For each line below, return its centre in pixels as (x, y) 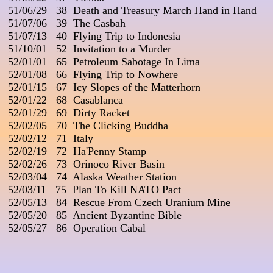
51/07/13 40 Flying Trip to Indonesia (93, 36)
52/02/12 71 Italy (49, 139)
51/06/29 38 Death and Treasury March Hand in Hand (131, 11)
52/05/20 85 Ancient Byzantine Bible (93, 215)
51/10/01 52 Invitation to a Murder (88, 49)
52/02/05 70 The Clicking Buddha (87, 126)
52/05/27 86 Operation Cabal (75, 228)
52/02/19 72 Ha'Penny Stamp (76, 151)
